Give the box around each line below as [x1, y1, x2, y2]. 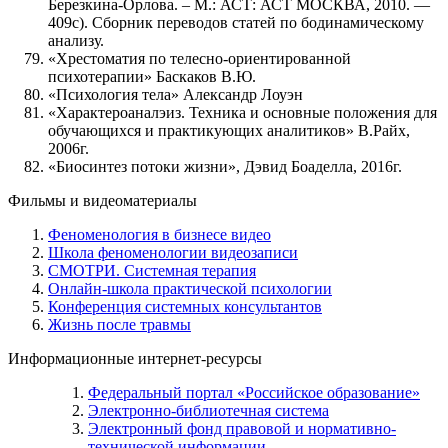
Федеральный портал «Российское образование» [88, 383, 420, 401]
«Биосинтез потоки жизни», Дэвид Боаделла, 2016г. [48, 157, 402, 175]
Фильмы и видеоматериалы [8, 191, 197, 209]
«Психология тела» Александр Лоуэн [48, 85, 303, 103]
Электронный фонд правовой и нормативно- [88, 419, 396, 437]
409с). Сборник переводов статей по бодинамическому [48, 13, 424, 31]
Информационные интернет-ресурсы [8, 349, 262, 367]
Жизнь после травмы [48, 315, 191, 333]
